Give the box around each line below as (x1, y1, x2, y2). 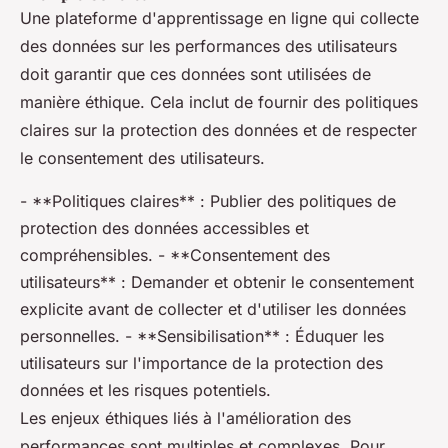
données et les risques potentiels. (20, 380, 271, 400)
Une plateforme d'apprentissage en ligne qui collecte (20, 8, 419, 28)
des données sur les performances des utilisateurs (20, 36, 397, 56)
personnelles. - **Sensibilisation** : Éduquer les (20, 326, 384, 346)
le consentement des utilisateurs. (20, 148, 265, 168)
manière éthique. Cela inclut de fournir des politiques (20, 92, 418, 112)
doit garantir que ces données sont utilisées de (20, 64, 371, 84)
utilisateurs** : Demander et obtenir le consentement (20, 272, 414, 292)
